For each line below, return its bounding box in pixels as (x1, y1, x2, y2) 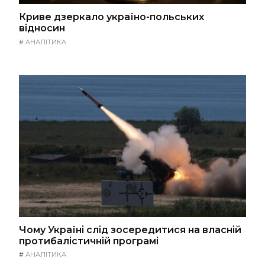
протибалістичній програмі (19, 235, 159, 247)
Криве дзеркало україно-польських (19, 11, 204, 23)
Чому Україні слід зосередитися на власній (19, 224, 241, 235)
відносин (19, 22, 65, 34)
